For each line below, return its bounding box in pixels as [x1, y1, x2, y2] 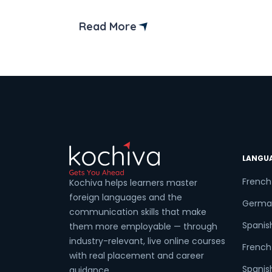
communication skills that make [69, 206, 206, 218]
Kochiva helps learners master [69, 177, 197, 189]
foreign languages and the [69, 191, 182, 203]
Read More [79, 19, 137, 33]
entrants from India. [79, 2, 174, 16]
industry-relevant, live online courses [69, 235, 225, 247]
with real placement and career [69, 250, 204, 262]
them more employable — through [69, 220, 217, 233]
